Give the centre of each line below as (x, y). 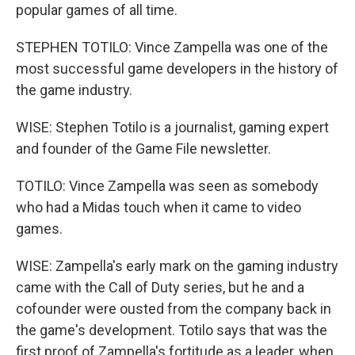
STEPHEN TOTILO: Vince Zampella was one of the (172, 47)
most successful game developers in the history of (177, 69)
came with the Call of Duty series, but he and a (160, 287)
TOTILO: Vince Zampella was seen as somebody (167, 186)
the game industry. (74, 90)
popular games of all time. (97, 10)
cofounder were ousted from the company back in (174, 309)
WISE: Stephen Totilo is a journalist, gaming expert (172, 127)
